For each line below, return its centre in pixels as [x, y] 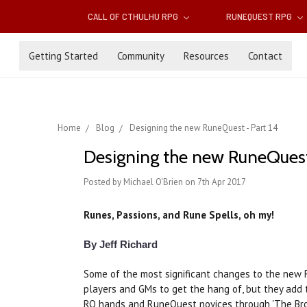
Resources [206, 56]
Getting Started [63, 56]
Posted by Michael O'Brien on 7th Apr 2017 [165, 182]
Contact [265, 56]
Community [141, 56]
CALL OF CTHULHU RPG [134, 16]
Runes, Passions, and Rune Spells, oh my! [179, 215]
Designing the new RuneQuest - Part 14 [204, 128]
